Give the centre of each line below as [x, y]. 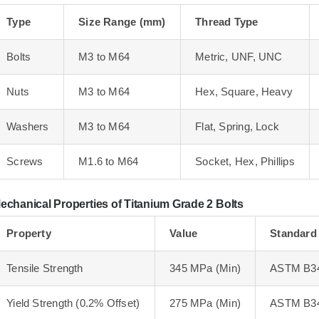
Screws [25, 161]
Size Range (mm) [122, 21]
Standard [293, 233]
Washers [28, 126]
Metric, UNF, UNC [239, 56]
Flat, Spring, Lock [237, 126]
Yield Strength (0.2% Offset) [73, 303]
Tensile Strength [45, 268]
